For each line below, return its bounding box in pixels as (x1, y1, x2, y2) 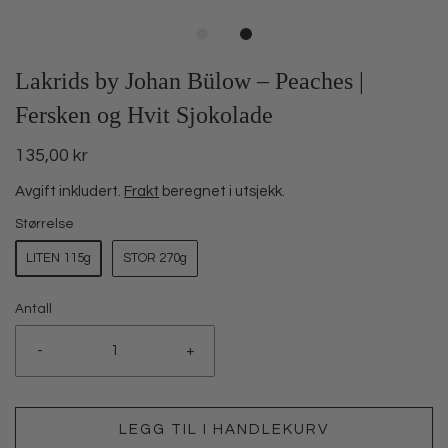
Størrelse (15, 216, 74, 231)
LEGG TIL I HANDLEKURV (119, 421, 329, 437)
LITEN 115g (26, 250, 91, 265)
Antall (15, 301, 52, 316)
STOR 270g (123, 250, 187, 265)
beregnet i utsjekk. (159, 183, 285, 199)
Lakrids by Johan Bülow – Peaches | (15, 67, 364, 94)
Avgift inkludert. (15, 183, 124, 199)
